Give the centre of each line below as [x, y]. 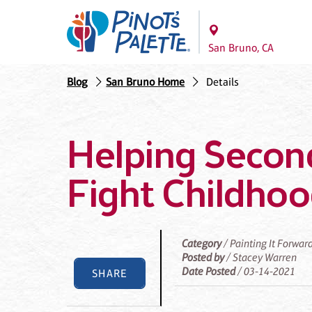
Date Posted [209, 272]
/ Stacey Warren [261, 258]
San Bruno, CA [241, 48]
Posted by [203, 258]
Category [202, 244]
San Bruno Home [146, 82]
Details [222, 82]
